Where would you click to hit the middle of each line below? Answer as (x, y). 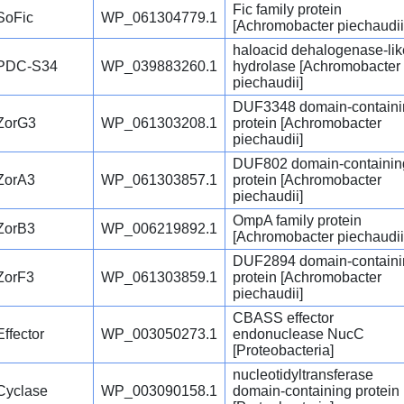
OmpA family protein (297, 221)
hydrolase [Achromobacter (317, 67)
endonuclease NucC (298, 335)
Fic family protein (287, 10)
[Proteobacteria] (283, 351)
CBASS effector (283, 318)
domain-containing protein (316, 391)
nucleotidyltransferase (303, 375)
